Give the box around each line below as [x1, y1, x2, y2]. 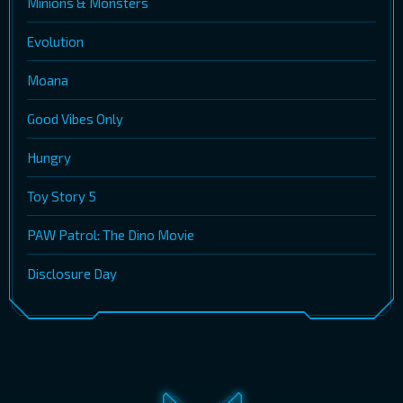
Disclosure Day [27, 265, 117, 282]
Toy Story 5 [27, 188, 96, 205]
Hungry [27, 149, 71, 166]
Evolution [27, 33, 84, 50]
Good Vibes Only [27, 111, 123, 128]
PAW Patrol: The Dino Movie [27, 227, 194, 244]
